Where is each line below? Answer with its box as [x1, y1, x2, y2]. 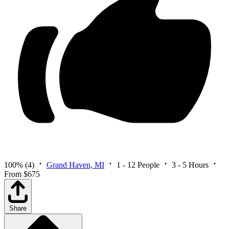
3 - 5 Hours [172, 161, 209, 170]
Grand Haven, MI [47, 161, 104, 170]
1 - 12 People [117, 161, 159, 170]
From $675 [4, 170, 40, 179]
